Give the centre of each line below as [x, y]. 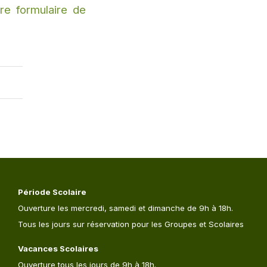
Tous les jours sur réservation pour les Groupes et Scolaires [131, 224]
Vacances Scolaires [58, 249]
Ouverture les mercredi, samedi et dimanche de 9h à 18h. [125, 208]
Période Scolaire [52, 192]
